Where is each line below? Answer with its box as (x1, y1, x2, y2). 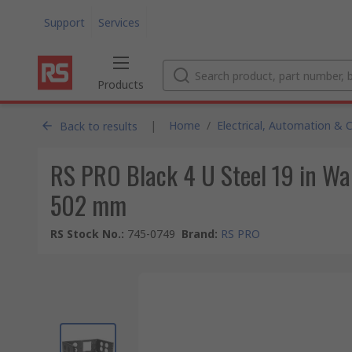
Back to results (60, 118, 137, 134)
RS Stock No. (50, 226, 121, 241)
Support (44, 14, 85, 30)
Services (98, 14, 140, 30)
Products (97, 77, 144, 92)
